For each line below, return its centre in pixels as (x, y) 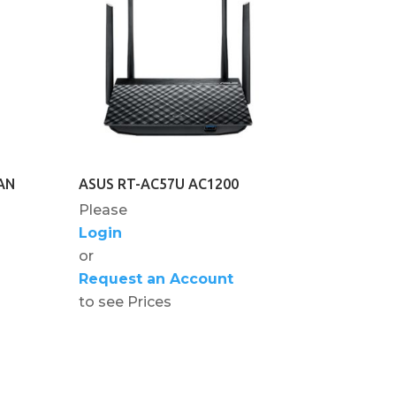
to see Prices (126, 301)
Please (103, 209)
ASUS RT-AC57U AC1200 (159, 183)
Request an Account (156, 278)
